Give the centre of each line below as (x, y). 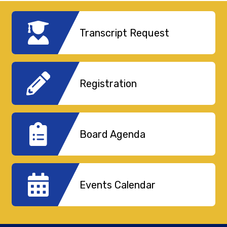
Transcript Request (124, 33)
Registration (108, 83)
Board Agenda (112, 134)
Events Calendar (117, 185)
